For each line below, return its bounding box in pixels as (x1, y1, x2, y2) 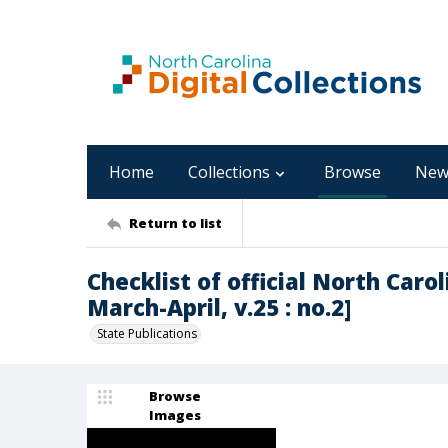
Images (149, 406, 201, 424)
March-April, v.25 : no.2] (87, 292, 351, 322)
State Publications (97, 325, 197, 342)
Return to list (129, 213, 222, 232)
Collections (188, 161, 270, 183)
